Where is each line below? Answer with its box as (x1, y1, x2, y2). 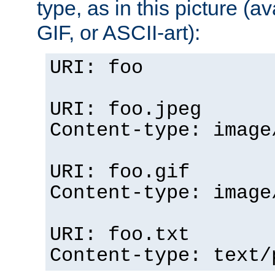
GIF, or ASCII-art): (37, 21, 200, 45)
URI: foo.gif (50, 161, 190, 184)
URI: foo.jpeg (50, 99, 201, 122)
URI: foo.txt (50, 224, 190, 247)
